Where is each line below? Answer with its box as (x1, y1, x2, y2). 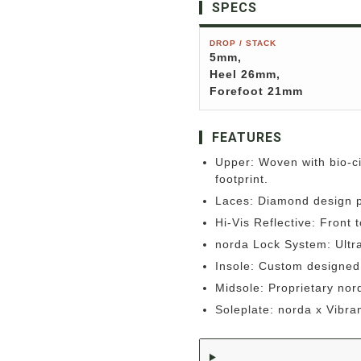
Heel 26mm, (210, 68, 280, 81)
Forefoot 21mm (210, 85, 303, 98)
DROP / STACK (210, 39, 276, 48)
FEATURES (212, 130, 282, 145)
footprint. (215, 172, 268, 185)
